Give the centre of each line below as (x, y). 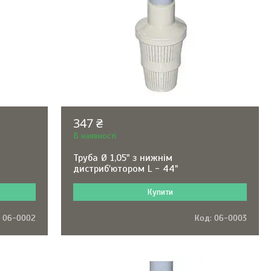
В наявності (94, 136)
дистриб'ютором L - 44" (125, 169)
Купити (160, 192)
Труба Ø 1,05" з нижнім (122, 158)
